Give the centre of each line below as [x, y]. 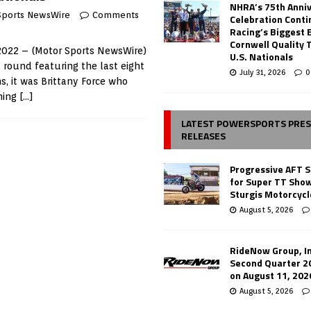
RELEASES [204, 135]
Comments [116, 15]
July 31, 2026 [263, 72]
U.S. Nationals [262, 56]
